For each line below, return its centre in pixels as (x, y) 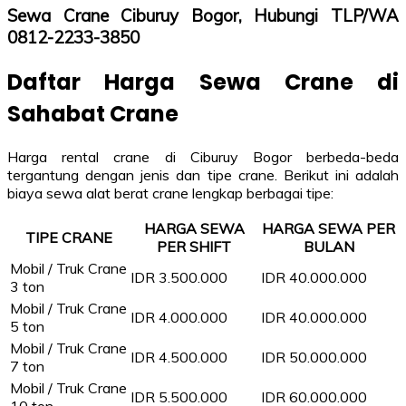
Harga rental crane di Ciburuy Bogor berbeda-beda (203, 157)
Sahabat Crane (93, 114)
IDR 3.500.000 (179, 278)
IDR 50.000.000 (314, 358)
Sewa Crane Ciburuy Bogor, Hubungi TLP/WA (203, 16)
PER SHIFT (194, 247)
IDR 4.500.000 (179, 358)
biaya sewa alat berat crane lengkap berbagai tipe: (170, 193)
